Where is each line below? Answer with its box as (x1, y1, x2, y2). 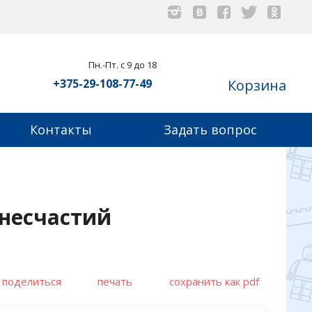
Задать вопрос (164, 121, 257, 138)
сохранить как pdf (169, 274, 259, 288)
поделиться (1, 274, 61, 288)
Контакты (29, 121, 92, 138)
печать (97, 274, 133, 288)
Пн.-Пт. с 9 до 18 (88, 58, 157, 72)
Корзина (228, 76, 286, 95)
